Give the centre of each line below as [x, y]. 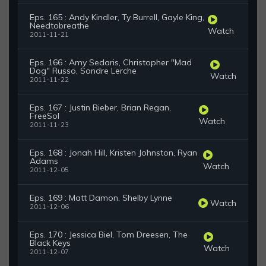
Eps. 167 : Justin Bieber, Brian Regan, [100, 108]
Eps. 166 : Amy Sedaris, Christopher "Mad [111, 63]
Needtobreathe [59, 26]
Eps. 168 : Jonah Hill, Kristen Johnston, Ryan [113, 153]
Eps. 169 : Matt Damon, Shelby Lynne [101, 198]
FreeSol [45, 116]
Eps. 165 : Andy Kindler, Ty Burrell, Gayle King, [117, 18]
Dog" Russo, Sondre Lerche [83, 71]
